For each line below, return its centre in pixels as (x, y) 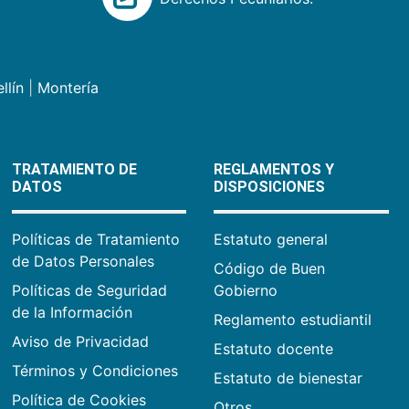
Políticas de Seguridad (89, 291)
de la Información (72, 313)
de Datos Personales (83, 262)
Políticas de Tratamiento (95, 240)
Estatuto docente (274, 349)
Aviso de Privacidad (80, 342)
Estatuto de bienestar (288, 378)
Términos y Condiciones (94, 371)
